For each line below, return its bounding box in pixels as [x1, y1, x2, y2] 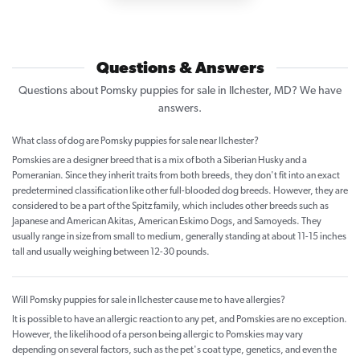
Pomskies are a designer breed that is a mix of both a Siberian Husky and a [12, 156, 307, 166]
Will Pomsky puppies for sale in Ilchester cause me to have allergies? [12, 296, 285, 306]
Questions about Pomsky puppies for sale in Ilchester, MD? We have [18, 85, 342, 98]
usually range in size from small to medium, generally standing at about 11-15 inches [12, 232, 346, 243]
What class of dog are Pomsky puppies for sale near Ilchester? [12, 137, 259, 147]
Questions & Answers [96, 61, 264, 78]
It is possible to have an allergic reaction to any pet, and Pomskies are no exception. [12, 315, 347, 325]
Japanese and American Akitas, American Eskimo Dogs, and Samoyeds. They [12, 217, 321, 227]
